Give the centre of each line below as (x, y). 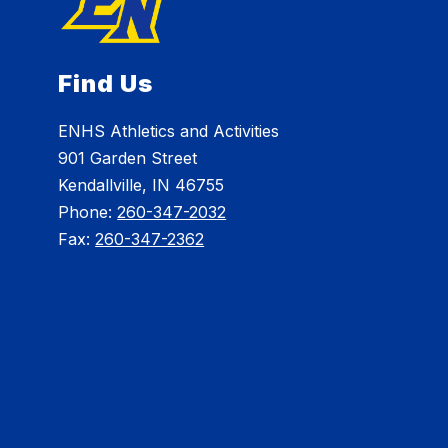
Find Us (106, 84)
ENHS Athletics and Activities (169, 131)
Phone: (88, 212)
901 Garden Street (128, 158)
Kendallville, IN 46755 (141, 185)
